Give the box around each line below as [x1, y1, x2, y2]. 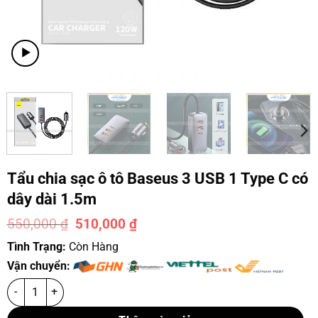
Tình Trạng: [6, 239, 69, 253]
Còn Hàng [68, 239, 119, 253]
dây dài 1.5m [6, 190, 97, 209]
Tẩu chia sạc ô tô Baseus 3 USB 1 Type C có [6, 169, 308, 188]
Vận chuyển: [6, 258, 73, 273]
